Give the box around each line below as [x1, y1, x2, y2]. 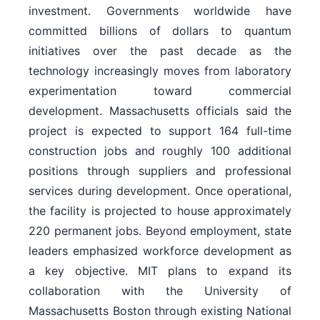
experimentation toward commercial [29, 83, 291, 98]
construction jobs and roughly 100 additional [29, 143, 291, 158]
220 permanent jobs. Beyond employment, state [29, 223, 291, 238]
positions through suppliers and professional [29, 163, 291, 178]
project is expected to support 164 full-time [29, 123, 291, 138]
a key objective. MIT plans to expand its [29, 263, 291, 278]
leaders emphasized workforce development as [29, 243, 291, 258]
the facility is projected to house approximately [29, 203, 291, 218]
